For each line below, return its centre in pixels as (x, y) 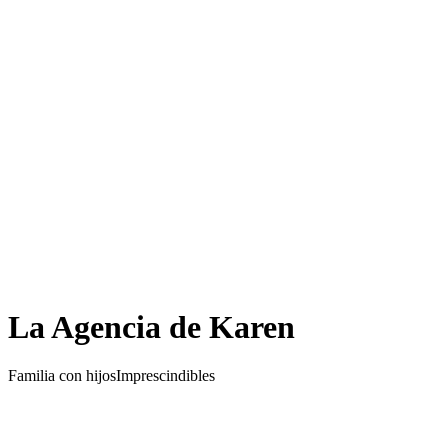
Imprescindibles (165, 376)
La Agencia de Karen (151, 326)
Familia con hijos (62, 376)
